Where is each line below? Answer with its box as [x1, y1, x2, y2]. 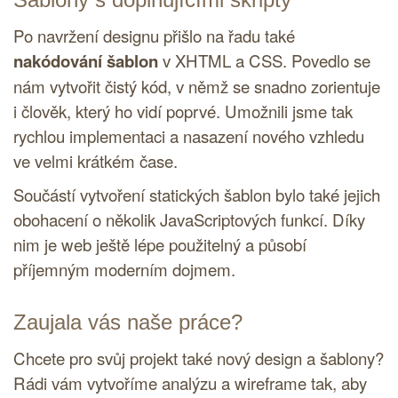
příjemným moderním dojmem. [13, 258, 235, 282]
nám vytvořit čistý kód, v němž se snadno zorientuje [13, 75, 380, 99]
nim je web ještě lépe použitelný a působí [13, 233, 306, 257]
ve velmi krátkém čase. [13, 149, 178, 173]
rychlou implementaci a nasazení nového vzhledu [13, 124, 364, 148]
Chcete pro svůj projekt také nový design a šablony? [13, 346, 384, 370]
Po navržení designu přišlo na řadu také [13, 24, 295, 48]
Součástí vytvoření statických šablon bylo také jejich [13, 183, 380, 207]
